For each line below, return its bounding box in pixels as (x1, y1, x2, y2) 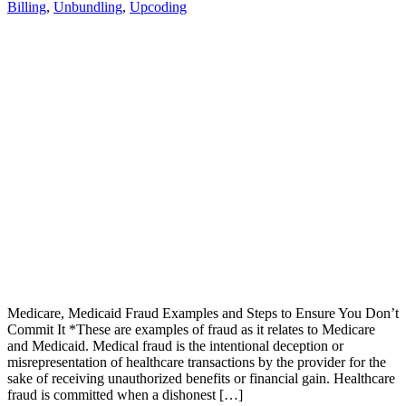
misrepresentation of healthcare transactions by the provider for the (7, 354, 386, 371)
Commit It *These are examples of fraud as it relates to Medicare (7, 322, 375, 338)
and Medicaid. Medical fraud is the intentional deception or (7, 338, 343, 354)
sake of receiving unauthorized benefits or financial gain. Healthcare (7, 371, 395, 387)
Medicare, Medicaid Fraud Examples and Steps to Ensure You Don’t (7, 305, 399, 322)
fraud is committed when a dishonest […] (7, 387, 243, 403)
